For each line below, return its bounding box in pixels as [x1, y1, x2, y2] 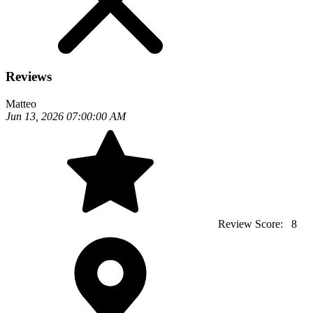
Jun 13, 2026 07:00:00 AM [6, 110, 126, 122]
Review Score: [215, 217, 289, 230]
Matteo [6, 97, 36, 110]
